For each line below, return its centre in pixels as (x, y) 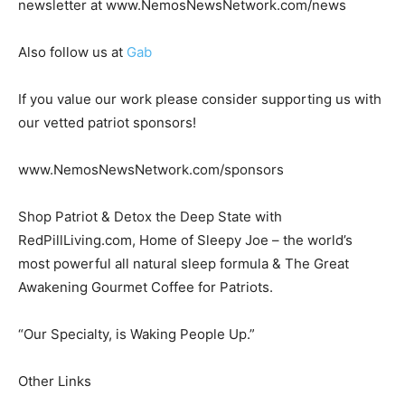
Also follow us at (72, 52)
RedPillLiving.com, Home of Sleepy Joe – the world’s (185, 240)
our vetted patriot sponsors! (107, 123)
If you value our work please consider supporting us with (200, 99)
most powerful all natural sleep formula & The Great (184, 264)
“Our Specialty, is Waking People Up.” (137, 334)
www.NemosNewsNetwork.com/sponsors (151, 170)
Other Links (55, 381)
